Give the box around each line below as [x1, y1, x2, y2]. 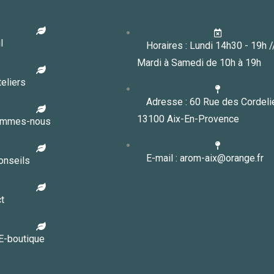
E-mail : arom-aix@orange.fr [146, 152, 264, 164]
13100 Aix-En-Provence [137, 113, 239, 125]
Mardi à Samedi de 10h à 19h [137, 56, 261, 68]
